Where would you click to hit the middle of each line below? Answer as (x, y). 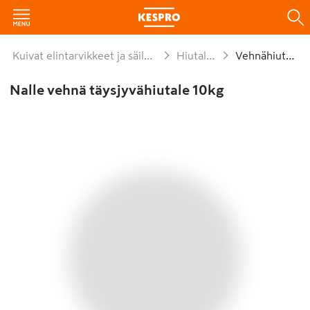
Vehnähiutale (264, 55)
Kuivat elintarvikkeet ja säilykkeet (82, 55)
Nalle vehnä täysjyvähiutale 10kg (117, 90)
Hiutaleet (195, 55)
